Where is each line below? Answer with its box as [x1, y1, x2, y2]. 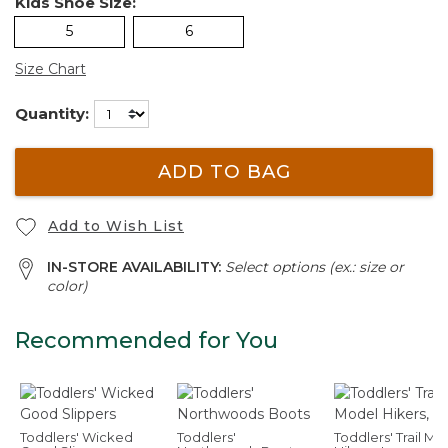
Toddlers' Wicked [20, 429, 133, 445]
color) [47, 277, 88, 295]
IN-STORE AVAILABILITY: [47, 258, 225, 276]
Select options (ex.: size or [225, 258, 404, 276]
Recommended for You [15, 327, 278, 354]
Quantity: [15, 103, 89, 123]
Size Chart [15, 59, 86, 78]
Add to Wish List [48, 216, 184, 235]
